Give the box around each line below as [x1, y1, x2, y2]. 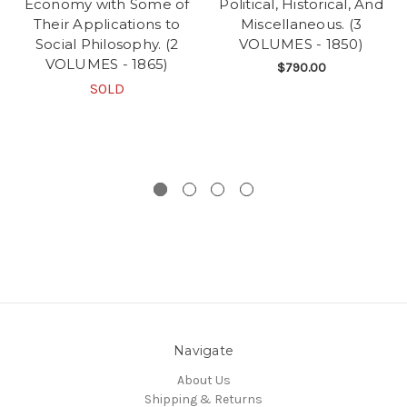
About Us [176, 372, 231, 389]
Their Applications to [33, 15, 181, 34]
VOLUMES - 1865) [45, 55, 169, 74]
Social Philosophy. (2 [35, 35, 179, 54]
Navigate [174, 342, 233, 360]
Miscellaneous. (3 [240, 15, 362, 34]
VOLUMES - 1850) [239, 35, 363, 54]
